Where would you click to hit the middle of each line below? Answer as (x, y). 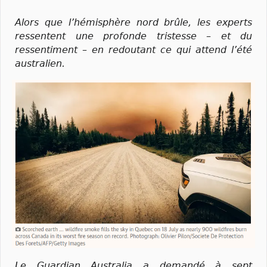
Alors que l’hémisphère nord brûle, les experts (133, 22)
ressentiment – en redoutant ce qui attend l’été (133, 49)
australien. (40, 63)
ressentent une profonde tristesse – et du (133, 36)
